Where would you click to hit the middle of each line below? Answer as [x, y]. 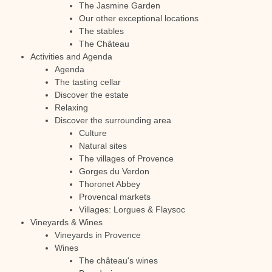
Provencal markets [115, 197]
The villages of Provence [126, 158]
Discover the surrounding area [113, 120]
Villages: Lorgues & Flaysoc [132, 209]
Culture [93, 133]
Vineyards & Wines [66, 222]
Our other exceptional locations [139, 18]
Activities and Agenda [71, 56]
